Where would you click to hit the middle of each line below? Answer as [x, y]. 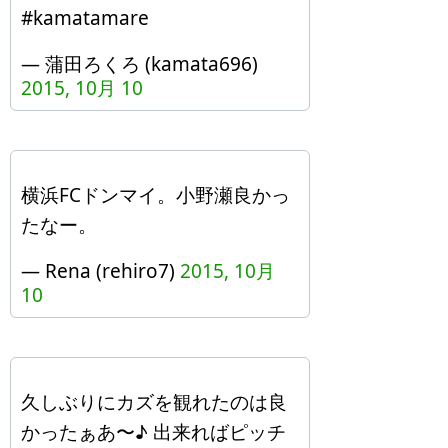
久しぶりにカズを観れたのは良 [154, 402]
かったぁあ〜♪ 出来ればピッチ [153, 432]
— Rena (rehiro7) [100, 271]
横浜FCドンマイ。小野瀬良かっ [155, 195]
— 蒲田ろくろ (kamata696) [139, 64]
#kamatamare [85, 18]
